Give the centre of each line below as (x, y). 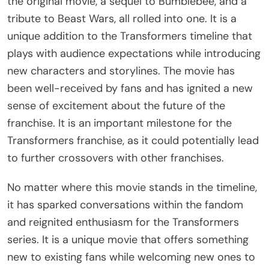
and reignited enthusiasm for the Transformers (123, 222)
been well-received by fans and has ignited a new (130, 88)
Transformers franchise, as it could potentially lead (133, 140)
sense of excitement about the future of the (116, 105)
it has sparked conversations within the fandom (125, 204)
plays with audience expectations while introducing (134, 53)
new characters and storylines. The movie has (121, 71)
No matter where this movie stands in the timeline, (132, 187)
